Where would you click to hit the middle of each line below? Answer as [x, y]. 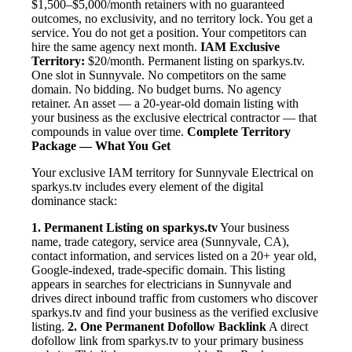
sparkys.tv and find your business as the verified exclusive [175, 313]
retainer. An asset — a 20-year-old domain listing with [165, 104]
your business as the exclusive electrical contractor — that [174, 118]
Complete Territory [239, 132]
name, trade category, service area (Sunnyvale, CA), [160, 242]
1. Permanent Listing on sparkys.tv [125, 228]
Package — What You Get [101, 146]
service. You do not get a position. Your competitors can [169, 33]
